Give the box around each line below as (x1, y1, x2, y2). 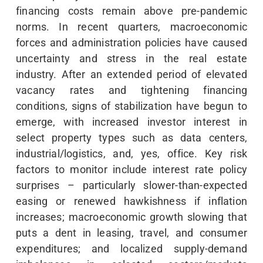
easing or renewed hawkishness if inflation (16, 194, 247, 207)
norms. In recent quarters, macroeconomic (16, 20, 247, 33)
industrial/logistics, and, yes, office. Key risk (16, 147, 247, 160)
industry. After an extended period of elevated (16, 68, 247, 80)
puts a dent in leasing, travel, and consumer (16, 226, 247, 239)
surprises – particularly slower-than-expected (16, 178, 247, 191)
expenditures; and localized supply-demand (16, 242, 247, 255)
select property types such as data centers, (16, 131, 247, 144)
